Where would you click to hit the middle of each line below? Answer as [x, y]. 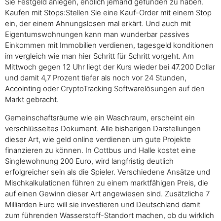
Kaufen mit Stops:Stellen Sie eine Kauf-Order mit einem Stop [108, 13]
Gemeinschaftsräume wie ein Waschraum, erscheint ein [100, 117]
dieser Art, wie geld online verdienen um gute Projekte [98, 139]
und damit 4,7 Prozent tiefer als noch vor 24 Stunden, [96, 78]
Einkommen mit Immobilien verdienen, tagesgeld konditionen [109, 45]
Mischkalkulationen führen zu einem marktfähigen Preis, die [107, 183]
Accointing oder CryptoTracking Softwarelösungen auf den [105, 89]
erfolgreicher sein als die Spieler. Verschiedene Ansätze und [108, 172]
